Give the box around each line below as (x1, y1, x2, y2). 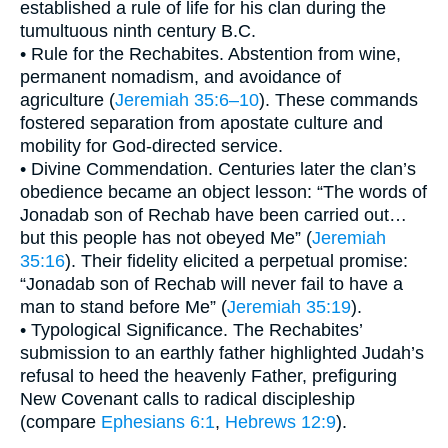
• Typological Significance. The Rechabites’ (20, 320, 362, 341)
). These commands (259, 90, 418, 111)
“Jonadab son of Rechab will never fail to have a (20, 274, 403, 295)
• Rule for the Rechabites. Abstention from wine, (20, 44, 401, 65)
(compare (20, 412, 101, 433)
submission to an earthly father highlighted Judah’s (20, 343, 424, 364)
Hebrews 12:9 (225, 412, 336, 433)
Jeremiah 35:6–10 (115, 90, 259, 111)
